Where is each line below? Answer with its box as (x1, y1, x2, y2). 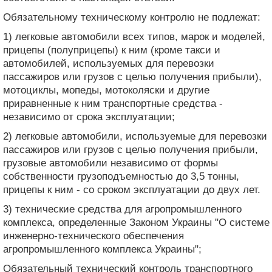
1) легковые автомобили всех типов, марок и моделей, (3, 30, 265, 42)
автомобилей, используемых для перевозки (3, 57, 214, 69)
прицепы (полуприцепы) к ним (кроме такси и (3, 44, 220, 56)
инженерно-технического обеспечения (3, 229, 184, 242)
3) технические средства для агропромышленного (3, 203, 242, 215)
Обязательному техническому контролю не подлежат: (3, 11, 260, 23)
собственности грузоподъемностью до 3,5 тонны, (3, 170, 239, 182)
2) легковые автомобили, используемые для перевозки (3, 130, 267, 142)
